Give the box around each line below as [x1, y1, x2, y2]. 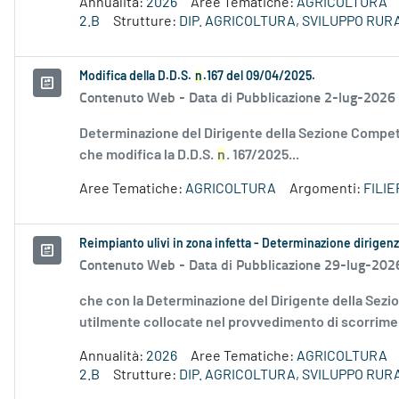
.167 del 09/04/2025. [203, 70, 315, 84]
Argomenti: [289, 182, 363, 197]
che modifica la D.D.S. [79, 148, 216, 163]
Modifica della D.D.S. [79, 70, 194, 84]
